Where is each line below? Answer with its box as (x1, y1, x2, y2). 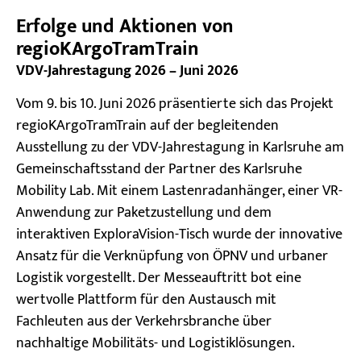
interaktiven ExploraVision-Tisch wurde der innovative (16, 222, 342, 247)
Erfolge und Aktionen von (16, 10, 234, 44)
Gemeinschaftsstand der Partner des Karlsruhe (16, 157, 302, 182)
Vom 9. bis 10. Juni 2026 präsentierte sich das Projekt (16, 92, 334, 117)
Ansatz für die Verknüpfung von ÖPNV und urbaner (16, 244, 328, 269)
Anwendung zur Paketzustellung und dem (16, 201, 272, 226)
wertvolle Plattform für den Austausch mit (16, 288, 276, 313)
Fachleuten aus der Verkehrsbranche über (16, 309, 272, 334)
